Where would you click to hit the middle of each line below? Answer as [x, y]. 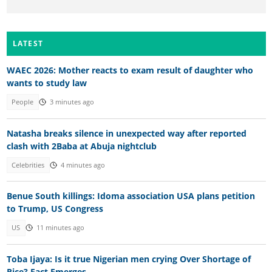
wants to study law [46, 83]
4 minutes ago [83, 165]
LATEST [28, 43]
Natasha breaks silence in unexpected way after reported [126, 133]
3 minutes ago [72, 102]
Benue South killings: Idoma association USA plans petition [131, 196]
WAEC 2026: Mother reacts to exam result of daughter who [130, 70]
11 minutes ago [60, 228]
